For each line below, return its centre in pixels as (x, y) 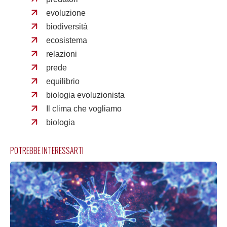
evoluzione (66, 13)
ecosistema (67, 41)
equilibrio (63, 82)
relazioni (62, 54)
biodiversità (67, 27)
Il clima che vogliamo (84, 109)
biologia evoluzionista (86, 95)
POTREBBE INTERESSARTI (47, 151)
